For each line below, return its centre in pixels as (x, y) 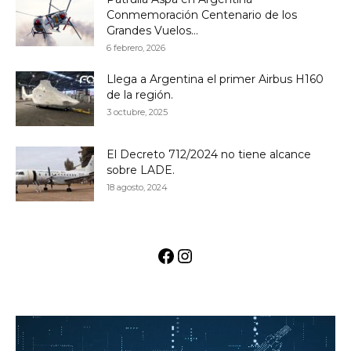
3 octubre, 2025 (137, 112)
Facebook (197, 255)
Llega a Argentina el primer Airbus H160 (215, 79)
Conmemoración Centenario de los (202, 15)
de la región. (140, 95)
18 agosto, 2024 (137, 187)
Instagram (220, 255)
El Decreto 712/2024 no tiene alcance (209, 154)
